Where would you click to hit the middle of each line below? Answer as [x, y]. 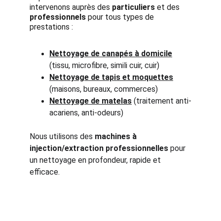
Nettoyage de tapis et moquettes [111, 77]
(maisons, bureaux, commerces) [104, 89]
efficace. [45, 172]
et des [168, 7]
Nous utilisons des [62, 136]
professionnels [58, 17]
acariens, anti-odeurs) [86, 113]
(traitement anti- [162, 101]
